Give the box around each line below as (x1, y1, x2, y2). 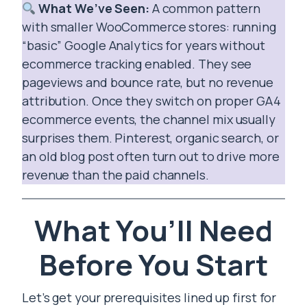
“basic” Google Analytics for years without (22, 37, 265, 54)
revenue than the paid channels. (22, 167, 209, 184)
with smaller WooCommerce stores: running (22, 19, 276, 36)
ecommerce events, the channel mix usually (22, 111, 275, 128)
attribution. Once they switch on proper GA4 (22, 93, 281, 110)
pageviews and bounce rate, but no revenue (22, 74, 273, 91)
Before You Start (39, 245, 268, 285)
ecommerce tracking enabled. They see (22, 56, 252, 73)
